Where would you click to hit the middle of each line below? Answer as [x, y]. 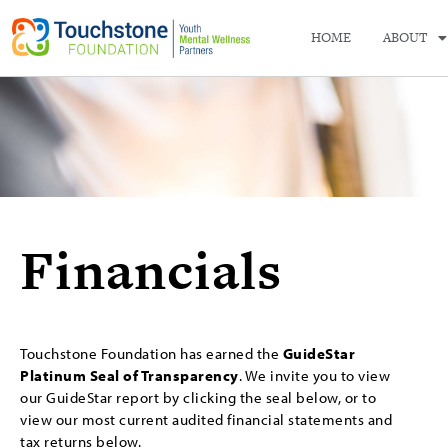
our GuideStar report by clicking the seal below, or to [198, 397]
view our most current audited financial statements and [206, 419]
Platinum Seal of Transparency [129, 375]
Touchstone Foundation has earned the [151, 353]
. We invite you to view [314, 375]
